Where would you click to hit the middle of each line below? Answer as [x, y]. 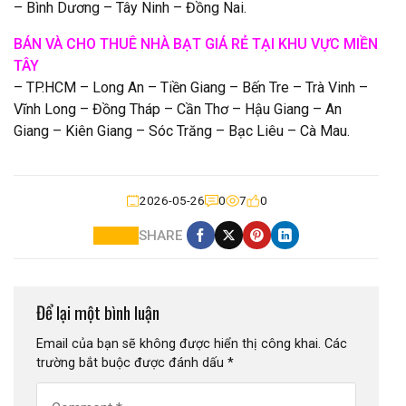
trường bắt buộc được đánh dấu [132, 362]
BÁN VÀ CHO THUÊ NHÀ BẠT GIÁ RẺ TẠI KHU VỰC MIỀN [196, 44]
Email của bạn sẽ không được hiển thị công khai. [179, 343]
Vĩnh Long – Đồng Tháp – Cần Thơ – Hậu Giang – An [178, 110]
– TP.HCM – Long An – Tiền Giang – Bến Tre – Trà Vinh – [191, 88]
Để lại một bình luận [100, 313]
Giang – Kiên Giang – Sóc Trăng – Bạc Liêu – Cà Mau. [182, 131]
